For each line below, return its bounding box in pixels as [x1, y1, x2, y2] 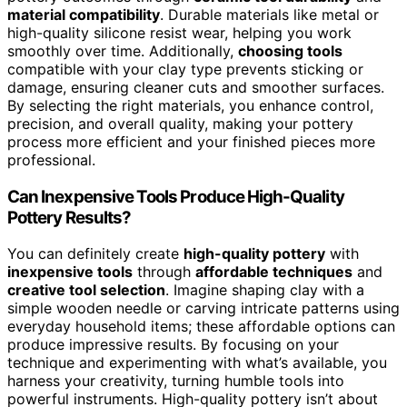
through [133, 263, 195, 282]
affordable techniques [195, 263, 352, 282]
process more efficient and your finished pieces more [7, 132, 375, 151]
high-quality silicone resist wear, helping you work [7, 23, 352, 42]
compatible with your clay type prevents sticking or [7, 59, 363, 78]
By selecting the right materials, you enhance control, [7, 95, 373, 114]
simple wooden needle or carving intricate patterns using [7, 299, 400, 318]
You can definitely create [7, 244, 184, 263]
